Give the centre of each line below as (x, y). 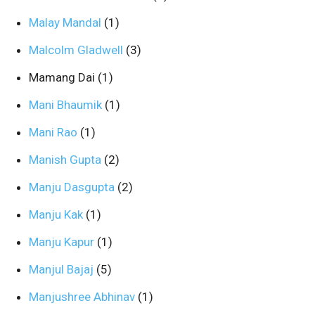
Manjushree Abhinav (83, 297)
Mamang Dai (63, 77)
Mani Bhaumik (67, 105)
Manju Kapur (63, 242)
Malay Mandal (66, 22)
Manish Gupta (66, 160)
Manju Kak (57, 214)
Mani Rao (54, 132)
